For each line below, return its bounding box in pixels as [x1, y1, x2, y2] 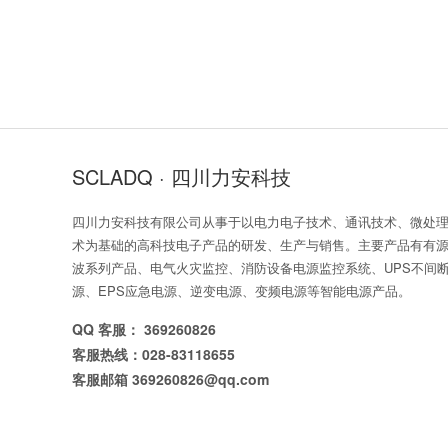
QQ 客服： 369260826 [72, 319, 216, 339]
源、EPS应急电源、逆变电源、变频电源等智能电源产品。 [72, 281, 411, 300]
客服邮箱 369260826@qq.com [72, 369, 269, 389]
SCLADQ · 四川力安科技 [72, 162, 291, 191]
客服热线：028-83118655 [72, 344, 235, 364]
